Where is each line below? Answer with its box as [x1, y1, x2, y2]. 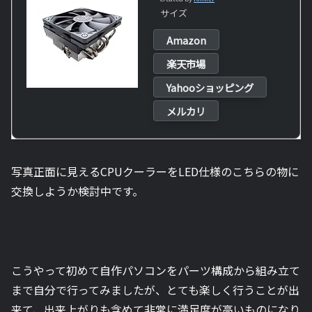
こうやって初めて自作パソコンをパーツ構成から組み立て [11, 261, 300, 279]
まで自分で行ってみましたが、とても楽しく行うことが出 [11, 281, 299, 298]
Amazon [166, 32, 206, 47]
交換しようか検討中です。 [11, 182, 143, 199]
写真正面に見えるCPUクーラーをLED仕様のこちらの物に [11, 162, 299, 180]
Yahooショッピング [166, 79, 253, 95]
